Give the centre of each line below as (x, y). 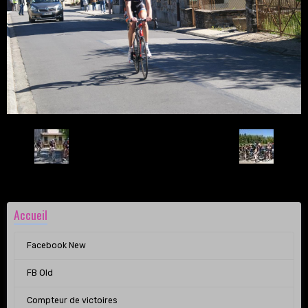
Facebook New (56, 246)
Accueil (31, 214)
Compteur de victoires (72, 301)
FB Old (40, 273)
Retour (154, 146)
